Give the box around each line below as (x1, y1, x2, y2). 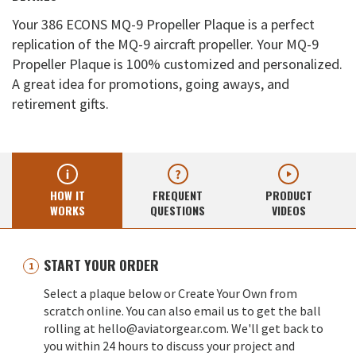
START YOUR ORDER (44, 253, 159, 275)
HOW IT (49, 186, 85, 203)
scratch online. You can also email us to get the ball (44, 302, 321, 319)
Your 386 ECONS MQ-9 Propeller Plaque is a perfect (12, 15, 315, 34)
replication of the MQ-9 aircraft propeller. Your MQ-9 (12, 35, 319, 54)
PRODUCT (265, 186, 312, 203)
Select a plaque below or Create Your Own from (44, 284, 297, 301)
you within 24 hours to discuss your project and (44, 337, 295, 354)
